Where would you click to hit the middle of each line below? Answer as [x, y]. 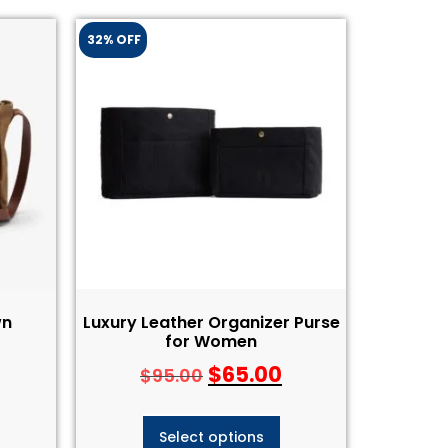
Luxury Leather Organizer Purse [211, 322]
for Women [211, 341]
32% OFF [113, 39]
